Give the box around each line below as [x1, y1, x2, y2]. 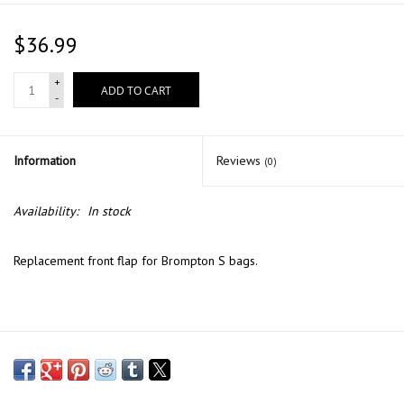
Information [14, 152, 76, 170]
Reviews [216, 152, 264, 170]
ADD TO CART [101, 83, 171, 99]
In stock [87, 203, 131, 220]
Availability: [14, 203, 78, 220]
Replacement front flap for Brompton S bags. [14, 252, 258, 270]
